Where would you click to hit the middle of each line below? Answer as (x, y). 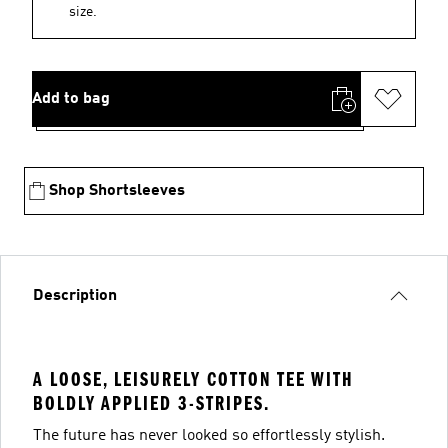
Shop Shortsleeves (117, 190)
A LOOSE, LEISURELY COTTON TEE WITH (193, 379)
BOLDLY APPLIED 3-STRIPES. (151, 403)
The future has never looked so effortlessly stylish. (209, 435)
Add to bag (71, 98)
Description (75, 295)
